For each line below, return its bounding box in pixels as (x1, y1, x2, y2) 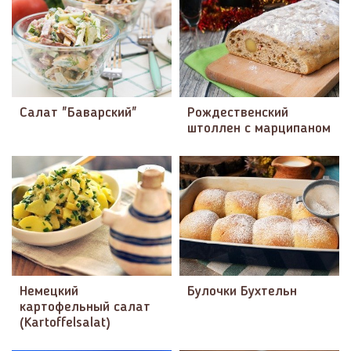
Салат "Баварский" (20, 106, 137, 120)
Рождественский (187, 106, 288, 120)
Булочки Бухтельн (187, 284, 297, 299)
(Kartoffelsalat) (20, 316, 110, 330)
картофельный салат (20, 300, 150, 314)
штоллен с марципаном (187, 121, 331, 136)
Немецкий (20, 284, 78, 299)
